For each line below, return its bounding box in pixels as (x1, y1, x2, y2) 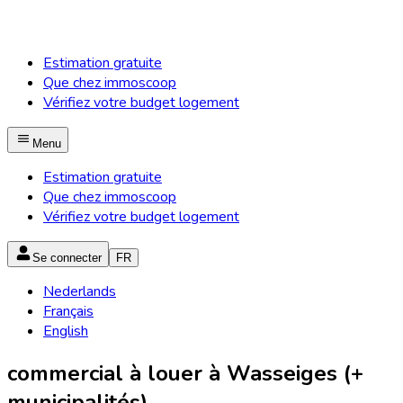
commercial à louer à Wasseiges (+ (7, 358, 363, 388)
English (43, 321, 88, 341)
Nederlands (43, 282, 116, 301)
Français (43, 301, 94, 321)
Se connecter (32, 251, 102, 264)
